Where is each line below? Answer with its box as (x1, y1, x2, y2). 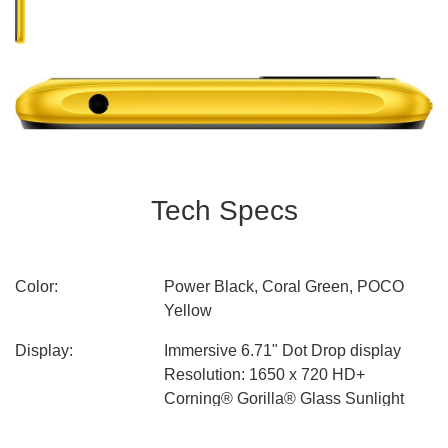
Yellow (164, 301, 213, 319)
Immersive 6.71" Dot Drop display (164, 341, 402, 359)
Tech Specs (150, 194, 298, 226)
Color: (15, 277, 58, 295)
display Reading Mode (164, 413, 325, 431)
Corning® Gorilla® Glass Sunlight (164, 389, 405, 407)
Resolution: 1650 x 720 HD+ (164, 365, 366, 383)
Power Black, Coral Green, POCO (164, 277, 405, 295)
